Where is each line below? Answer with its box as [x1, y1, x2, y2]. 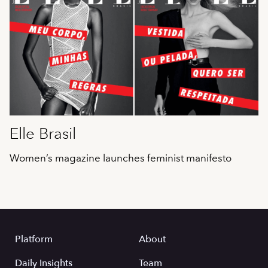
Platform [15, 232, 53, 246]
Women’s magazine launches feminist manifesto [10, 151, 232, 164]
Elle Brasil [10, 124, 76, 142]
